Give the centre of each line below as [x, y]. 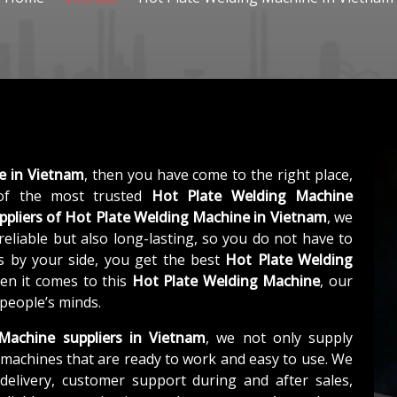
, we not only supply [280, 337]
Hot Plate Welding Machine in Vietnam [196, 217]
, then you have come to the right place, [218, 174]
